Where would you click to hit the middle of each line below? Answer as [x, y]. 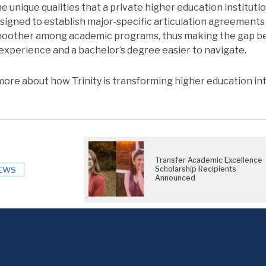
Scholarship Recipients [195, 169]
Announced [175, 178]
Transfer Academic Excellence [208, 160]
